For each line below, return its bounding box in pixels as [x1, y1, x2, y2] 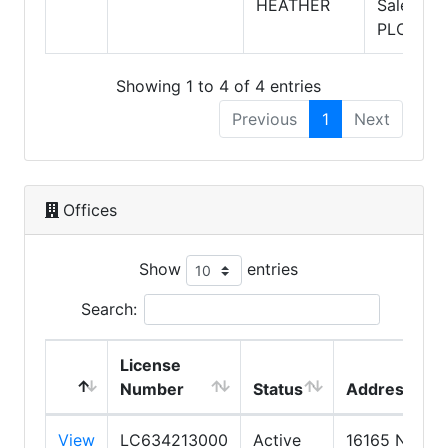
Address [346, 378, 413, 399]
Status [253, 378, 303, 399]
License [120, 354, 181, 375]
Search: [80, 298, 137, 319]
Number [120, 378, 184, 399]
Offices [63, 199, 117, 220]
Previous [232, 108, 297, 129]
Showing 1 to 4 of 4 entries [115, 75, 321, 96]
